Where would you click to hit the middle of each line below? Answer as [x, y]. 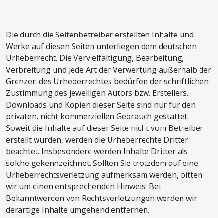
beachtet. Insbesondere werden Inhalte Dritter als [97, 152]
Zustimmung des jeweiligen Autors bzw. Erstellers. [97, 93]
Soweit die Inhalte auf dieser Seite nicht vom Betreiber [105, 128]
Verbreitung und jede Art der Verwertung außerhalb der [109, 70]
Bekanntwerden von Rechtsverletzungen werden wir [101, 198]
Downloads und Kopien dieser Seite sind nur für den [101, 105]
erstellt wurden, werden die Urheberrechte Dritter [97, 140]
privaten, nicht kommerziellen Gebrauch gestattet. [97, 117]
